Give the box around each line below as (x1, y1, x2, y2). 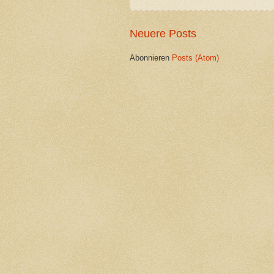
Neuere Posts (130, 27, 196, 40)
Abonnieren (130, 53, 172, 62)
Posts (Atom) (172, 53, 219, 62)
